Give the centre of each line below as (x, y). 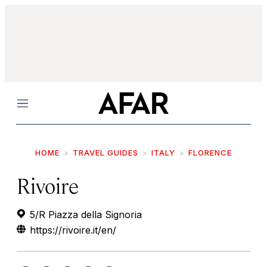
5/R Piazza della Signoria (84, 215)
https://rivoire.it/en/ (73, 230)
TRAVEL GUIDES (105, 153)
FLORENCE (210, 153)
